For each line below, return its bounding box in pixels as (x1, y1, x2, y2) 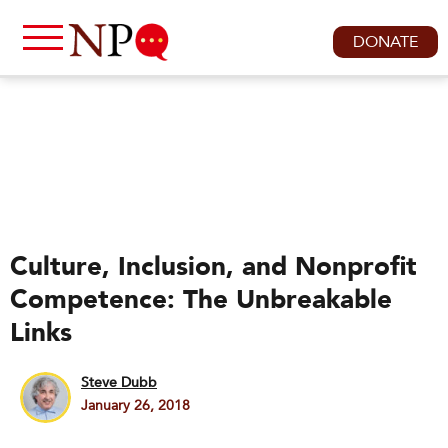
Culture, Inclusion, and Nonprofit (10, 249, 417, 285)
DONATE (353, 31, 418, 53)
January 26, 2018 (81, 396, 190, 415)
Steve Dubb (81, 373, 157, 392)
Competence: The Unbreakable (10, 282, 392, 318)
